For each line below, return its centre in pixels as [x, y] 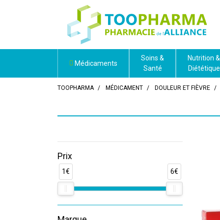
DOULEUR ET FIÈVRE [182, 88]
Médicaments [95, 63]
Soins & [152, 58]
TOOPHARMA [76, 88]
